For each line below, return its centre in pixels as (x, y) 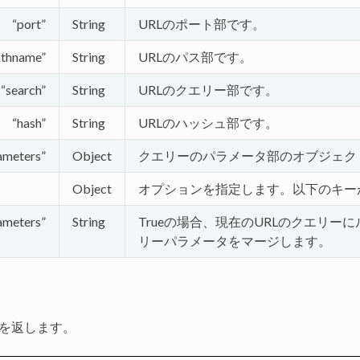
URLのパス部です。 (195, 56)
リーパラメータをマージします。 (234, 240)
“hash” (29, 122)
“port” (29, 23)
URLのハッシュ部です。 (208, 122)
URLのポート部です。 (201, 23)
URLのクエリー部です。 (208, 89)
